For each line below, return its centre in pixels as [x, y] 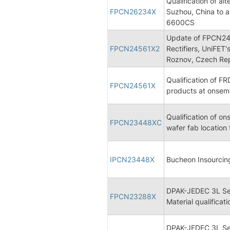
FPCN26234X [133, 11]
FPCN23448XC [136, 122]
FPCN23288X [133, 196]
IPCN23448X [132, 159]
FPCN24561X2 [135, 48]
